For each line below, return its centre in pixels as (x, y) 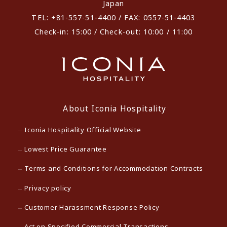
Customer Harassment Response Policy (92, 207)
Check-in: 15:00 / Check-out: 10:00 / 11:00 (113, 31)
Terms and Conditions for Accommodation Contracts (114, 168)
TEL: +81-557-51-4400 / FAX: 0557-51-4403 (113, 17)
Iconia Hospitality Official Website (83, 130)
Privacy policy (48, 188)
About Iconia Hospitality (115, 108)
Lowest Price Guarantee (66, 149)
